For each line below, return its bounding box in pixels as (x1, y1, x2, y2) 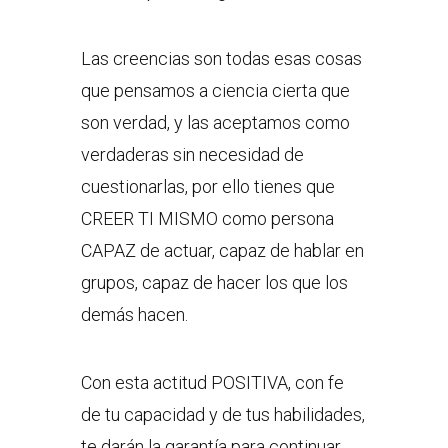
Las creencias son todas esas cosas (80, 48, 362, 70)
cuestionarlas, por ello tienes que (80, 176, 335, 198)
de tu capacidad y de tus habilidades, (80, 404, 365, 426)
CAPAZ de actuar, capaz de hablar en (80, 240, 364, 262)
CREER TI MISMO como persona (80, 208, 334, 230)
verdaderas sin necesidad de (80, 144, 304, 166)
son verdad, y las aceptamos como (80, 112, 350, 134)
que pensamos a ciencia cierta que (80, 80, 350, 102)
